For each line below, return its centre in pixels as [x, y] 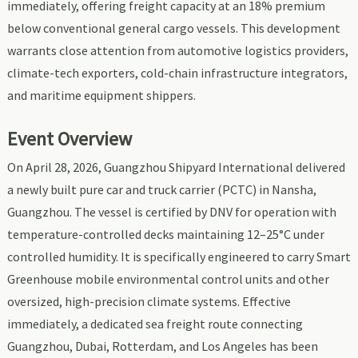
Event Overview [69, 139]
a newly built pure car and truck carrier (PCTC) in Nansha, [161, 190]
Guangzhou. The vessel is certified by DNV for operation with [171, 212]
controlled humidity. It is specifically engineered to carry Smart [179, 257]
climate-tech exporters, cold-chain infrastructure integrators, [177, 73]
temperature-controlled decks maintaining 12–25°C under [165, 235]
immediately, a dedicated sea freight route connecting [155, 324]
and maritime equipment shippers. [101, 95]
